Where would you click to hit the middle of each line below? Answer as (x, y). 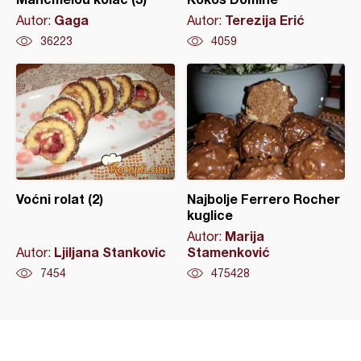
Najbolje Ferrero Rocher (263, 199)
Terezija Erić (264, 20)
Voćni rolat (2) (60, 199)
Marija (244, 236)
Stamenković (228, 252)
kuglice (210, 215)
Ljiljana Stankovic (110, 252)
